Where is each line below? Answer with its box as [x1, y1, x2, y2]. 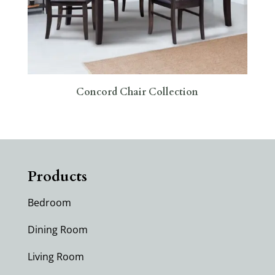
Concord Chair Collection [76, 85, 199, 99]
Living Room [27, 250, 84, 264]
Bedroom [27, 196, 71, 210]
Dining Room [27, 223, 88, 237]
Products [27, 166, 87, 187]
